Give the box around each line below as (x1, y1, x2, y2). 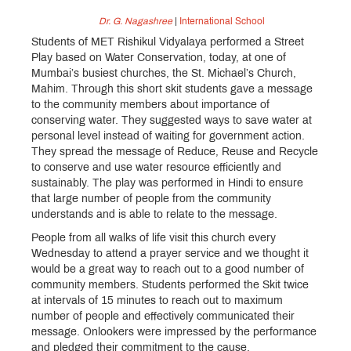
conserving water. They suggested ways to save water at (31, 116, 312, 127)
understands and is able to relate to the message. (31, 210, 277, 221)
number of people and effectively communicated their (31, 312, 295, 323)
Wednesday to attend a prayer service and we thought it (31, 249, 309, 260)
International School (179, 16, 265, 27)
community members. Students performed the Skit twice (31, 280, 309, 291)
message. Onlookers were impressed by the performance (31, 327, 317, 338)
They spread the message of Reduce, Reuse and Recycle (31, 147, 318, 158)
